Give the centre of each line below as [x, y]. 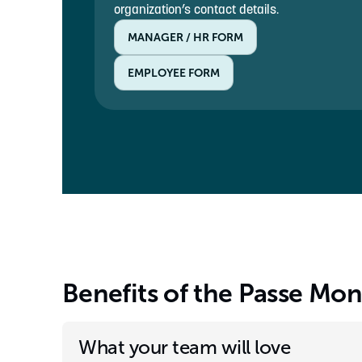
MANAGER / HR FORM [185, 37]
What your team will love [185, 347]
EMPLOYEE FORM [174, 73]
